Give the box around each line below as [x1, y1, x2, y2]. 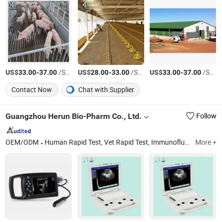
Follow [196, 111, 217, 120]
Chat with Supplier [77, 85, 135, 95]
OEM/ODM [5, 138, 39, 147]
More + [195, 138, 217, 147]
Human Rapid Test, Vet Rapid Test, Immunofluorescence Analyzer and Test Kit [45, 138, 185, 147]
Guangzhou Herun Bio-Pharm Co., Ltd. [5, 111, 142, 121]
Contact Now [11, 85, 53, 95]
